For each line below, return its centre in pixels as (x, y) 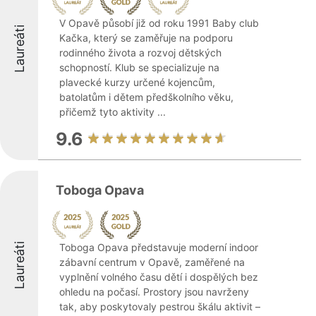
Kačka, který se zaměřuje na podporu (146, 38)
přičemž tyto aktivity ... (113, 112)
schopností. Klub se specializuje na (139, 67)
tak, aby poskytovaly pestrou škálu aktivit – (160, 306)
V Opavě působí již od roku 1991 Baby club (159, 23)
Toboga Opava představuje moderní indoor (159, 247)
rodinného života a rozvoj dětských (140, 53)
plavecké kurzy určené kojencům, (137, 82)
